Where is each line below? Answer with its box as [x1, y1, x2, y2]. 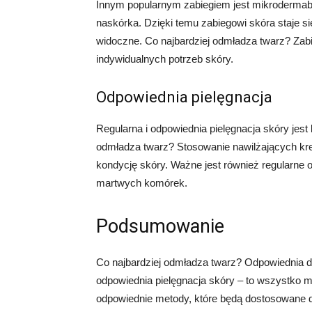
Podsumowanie [96, 215, 224, 237]
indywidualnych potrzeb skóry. [96, 53, 233, 65]
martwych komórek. [96, 177, 187, 189]
